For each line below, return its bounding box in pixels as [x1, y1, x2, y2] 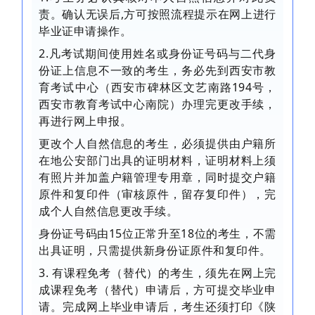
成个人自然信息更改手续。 [39, 203, 179, 219]
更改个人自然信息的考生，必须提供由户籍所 [39, 136, 276, 152]
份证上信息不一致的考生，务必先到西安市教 [39, 63, 276, 79]
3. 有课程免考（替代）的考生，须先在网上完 [39, 265, 276, 281]
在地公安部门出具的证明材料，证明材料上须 [39, 153, 276, 169]
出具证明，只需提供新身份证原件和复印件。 [39, 243, 271, 259]
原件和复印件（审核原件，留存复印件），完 [39, 186, 276, 202]
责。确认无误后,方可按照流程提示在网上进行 [39, 6, 276, 22]
